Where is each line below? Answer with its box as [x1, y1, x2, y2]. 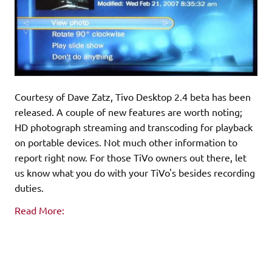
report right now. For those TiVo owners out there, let [15, 151, 246, 163]
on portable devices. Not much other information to [15, 135, 237, 148]
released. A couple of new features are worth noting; [15, 105, 242, 118]
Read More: [15, 203, 64, 216]
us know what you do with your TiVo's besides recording [15, 166, 255, 178]
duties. [15, 181, 44, 194]
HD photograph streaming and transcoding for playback [15, 120, 253, 133]
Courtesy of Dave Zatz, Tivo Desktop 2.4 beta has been [15, 90, 251, 103]
